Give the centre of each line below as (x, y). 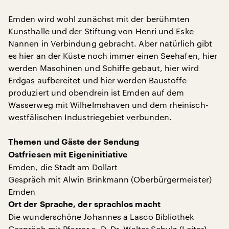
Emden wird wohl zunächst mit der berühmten (99, 19)
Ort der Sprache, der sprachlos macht (84, 204)
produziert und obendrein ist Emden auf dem (96, 92)
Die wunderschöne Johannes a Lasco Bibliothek (101, 216)
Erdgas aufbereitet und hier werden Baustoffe (98, 80)
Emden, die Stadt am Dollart (63, 167)
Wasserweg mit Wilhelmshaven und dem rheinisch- (108, 105)
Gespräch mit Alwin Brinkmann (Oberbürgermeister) (110, 179)
